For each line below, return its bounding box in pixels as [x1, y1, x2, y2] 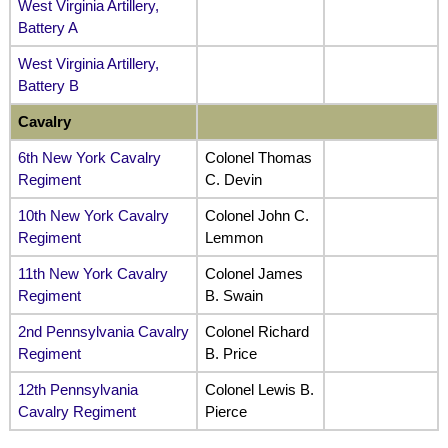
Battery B [17, 76, 79, 94]
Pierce [204, 402, 247, 420]
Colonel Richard [204, 322, 309, 340]
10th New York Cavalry [17, 206, 169, 224]
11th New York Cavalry [17, 264, 168, 282]
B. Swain [204, 286, 263, 304]
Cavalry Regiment [17, 402, 136, 420]
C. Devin [204, 170, 262, 188]
